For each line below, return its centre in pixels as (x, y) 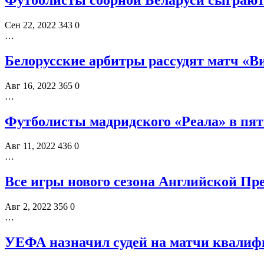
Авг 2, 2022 (28, 207)
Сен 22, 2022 (30, 25)
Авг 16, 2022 (30, 85)
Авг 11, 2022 (30, 146)
